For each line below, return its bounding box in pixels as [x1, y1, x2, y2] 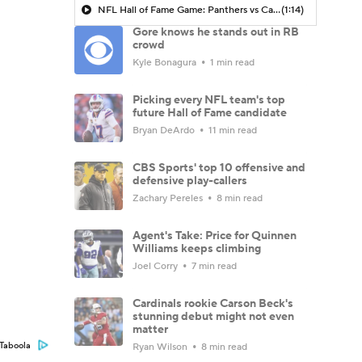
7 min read [189, 259, 237, 272]
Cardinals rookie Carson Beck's [133, 296, 293, 311]
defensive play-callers [133, 173, 247, 188]
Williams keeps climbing [133, 241, 261, 256]
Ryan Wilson [133, 340, 190, 353]
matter [133, 322, 168, 337]
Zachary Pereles [133, 192, 205, 204]
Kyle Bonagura [133, 56, 199, 69]
